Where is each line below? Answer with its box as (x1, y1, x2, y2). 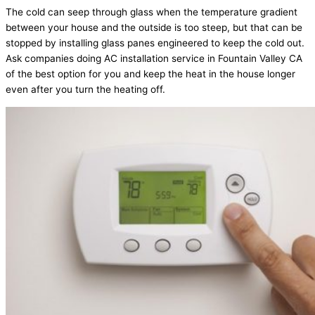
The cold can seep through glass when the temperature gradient (6, 6, 297, 18)
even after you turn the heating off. (6, 84, 165, 96)
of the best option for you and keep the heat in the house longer (6, 68, 295, 80)
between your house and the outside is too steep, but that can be (6, 22, 302, 34)
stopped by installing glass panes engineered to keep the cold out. (6, 37, 304, 49)
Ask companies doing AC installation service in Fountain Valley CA (6, 53, 302, 65)
